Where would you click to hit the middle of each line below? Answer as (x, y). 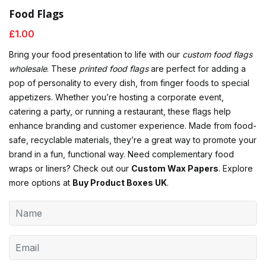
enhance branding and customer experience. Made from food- (133, 126)
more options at (41, 183)
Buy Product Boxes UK (120, 183)
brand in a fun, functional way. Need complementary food (121, 154)
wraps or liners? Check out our (70, 169)
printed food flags (114, 69)
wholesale (28, 69)
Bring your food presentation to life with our (96, 55)
